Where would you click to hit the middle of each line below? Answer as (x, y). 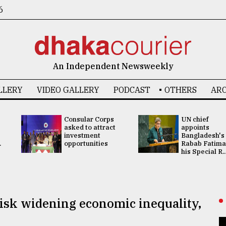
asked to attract (90, 127)
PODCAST (132, 90)
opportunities (86, 144)
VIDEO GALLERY (68, 90)
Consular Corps (89, 119)
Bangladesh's (203, 135)
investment (82, 135)
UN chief (195, 119)
